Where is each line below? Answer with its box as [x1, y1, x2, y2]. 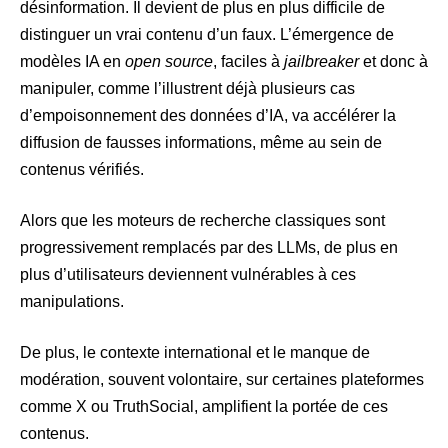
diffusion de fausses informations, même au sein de [20, 134, 382, 152]
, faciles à [213, 53, 284, 71]
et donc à [359, 53, 428, 71]
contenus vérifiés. [20, 161, 144, 179]
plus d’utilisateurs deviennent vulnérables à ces [20, 266, 356, 284]
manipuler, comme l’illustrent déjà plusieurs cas [20, 80, 355, 98]
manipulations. [20, 293, 124, 311]
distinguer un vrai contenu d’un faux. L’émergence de [20, 26, 394, 44]
